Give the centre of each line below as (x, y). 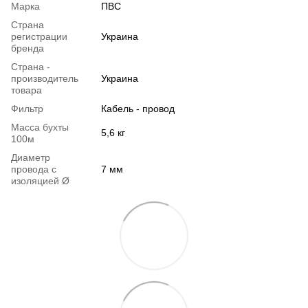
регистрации (39, 36)
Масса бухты (40, 127)
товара (26, 90)
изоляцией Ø (40, 180)
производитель (45, 78)
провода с (34, 169)
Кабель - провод (138, 108)
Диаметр (31, 157)
